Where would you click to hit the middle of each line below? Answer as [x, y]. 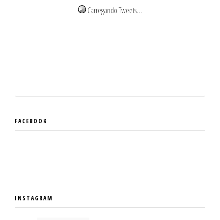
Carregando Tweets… [114, 11]
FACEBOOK [31, 121]
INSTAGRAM [34, 198]
